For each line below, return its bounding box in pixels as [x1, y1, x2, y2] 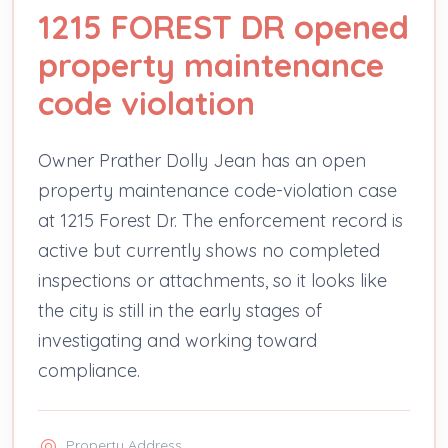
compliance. [38, 358, 140, 382]
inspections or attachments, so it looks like [38, 268, 387, 292]
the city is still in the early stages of [38, 298, 322, 322]
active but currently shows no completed [38, 238, 380, 262]
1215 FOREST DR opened [38, 6, 409, 47]
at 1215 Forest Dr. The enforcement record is [38, 208, 403, 232]
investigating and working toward [38, 328, 317, 352]
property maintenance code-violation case [38, 178, 397, 202]
